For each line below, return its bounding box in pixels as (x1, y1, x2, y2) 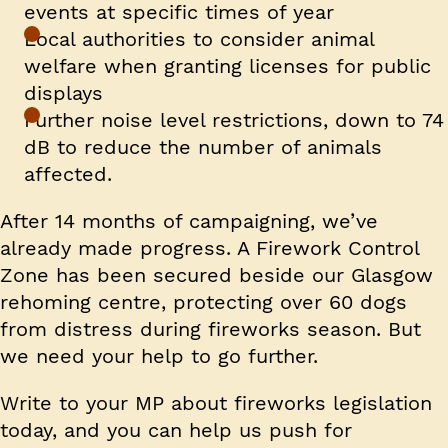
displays (24, 81, 103, 106)
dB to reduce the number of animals (24, 135, 382, 160)
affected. (24, 162, 112, 187)
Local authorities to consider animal (24, 27, 374, 52)
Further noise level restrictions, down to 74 (24, 108, 444, 133)
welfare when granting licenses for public (24, 54, 431, 79)
